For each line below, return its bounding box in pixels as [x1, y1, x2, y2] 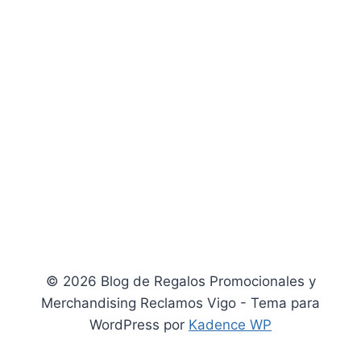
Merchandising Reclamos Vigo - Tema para [41, 295, 320, 311]
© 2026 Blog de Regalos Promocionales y [45, 273, 316, 289]
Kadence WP [189, 317, 272, 333]
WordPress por [89, 317, 189, 333]
